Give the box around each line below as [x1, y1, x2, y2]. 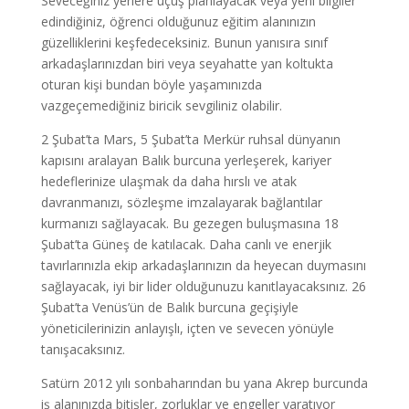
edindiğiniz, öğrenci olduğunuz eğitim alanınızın [40, 13, 316, 30]
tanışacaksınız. [40, 341, 125, 358]
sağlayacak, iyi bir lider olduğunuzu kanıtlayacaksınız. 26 [40, 278, 366, 295]
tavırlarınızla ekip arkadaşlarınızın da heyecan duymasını [40, 257, 366, 274]
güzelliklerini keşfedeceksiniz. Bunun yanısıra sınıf [40, 34, 328, 51]
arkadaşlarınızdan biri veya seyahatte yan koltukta [40, 55, 333, 72]
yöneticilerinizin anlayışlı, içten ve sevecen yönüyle [40, 320, 334, 337]
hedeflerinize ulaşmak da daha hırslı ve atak [40, 173, 297, 190]
